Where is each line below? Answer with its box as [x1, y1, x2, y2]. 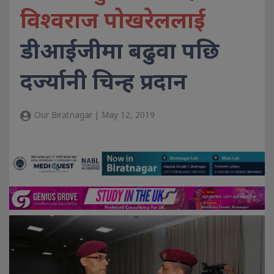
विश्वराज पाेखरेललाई [20, 5, 206, 35]
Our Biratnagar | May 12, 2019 [32, 109, 155, 121]
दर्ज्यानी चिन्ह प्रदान [20, 66, 187, 97]
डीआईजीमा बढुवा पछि [20, 35, 220, 66]
